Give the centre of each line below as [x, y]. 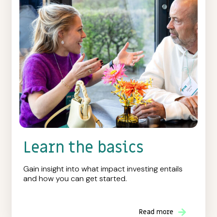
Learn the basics [83, 147]
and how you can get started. [75, 178]
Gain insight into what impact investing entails [103, 169]
